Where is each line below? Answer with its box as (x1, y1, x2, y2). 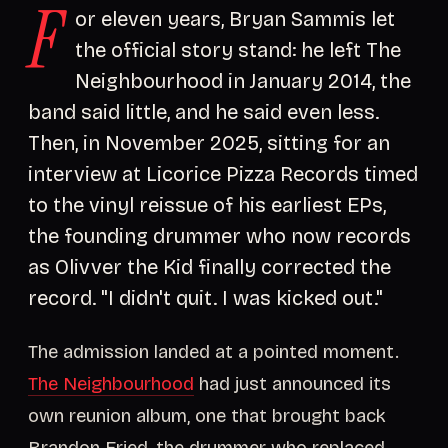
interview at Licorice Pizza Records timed (28, 162, 418, 186)
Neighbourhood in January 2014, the (75, 69, 411, 93)
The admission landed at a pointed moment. (28, 341, 399, 363)
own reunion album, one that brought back (28, 405, 386, 427)
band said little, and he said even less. (28, 100, 379, 124)
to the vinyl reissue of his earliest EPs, (28, 193, 386, 217)
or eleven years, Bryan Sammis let (75, 7, 395, 31)
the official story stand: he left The (75, 38, 401, 62)
